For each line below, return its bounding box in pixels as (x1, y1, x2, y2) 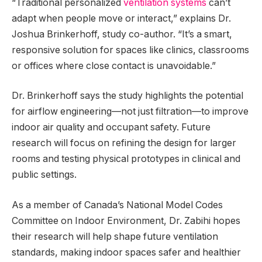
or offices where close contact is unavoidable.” (12, 60, 216, 71)
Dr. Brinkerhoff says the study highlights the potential (12, 90, 243, 102)
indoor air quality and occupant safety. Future (12, 122, 211, 133)
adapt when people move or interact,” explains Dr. (12, 12, 231, 24)
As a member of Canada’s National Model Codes (12, 199, 223, 211)
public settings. (12, 169, 77, 181)
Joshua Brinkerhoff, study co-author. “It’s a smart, (12, 28, 232, 40)
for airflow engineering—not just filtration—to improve (12, 106, 249, 118)
